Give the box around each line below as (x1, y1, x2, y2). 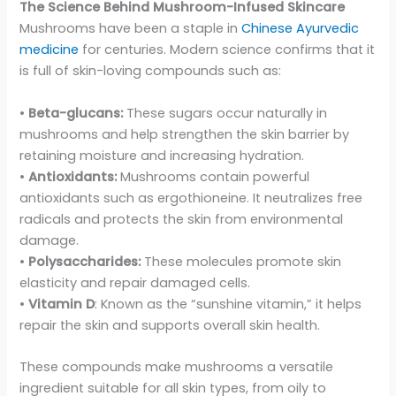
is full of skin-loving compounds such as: (19, 62, 282, 80)
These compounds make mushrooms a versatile (19, 357, 334, 376)
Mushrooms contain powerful (117, 167, 310, 186)
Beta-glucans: (28, 103, 124, 122)
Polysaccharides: (28, 252, 141, 270)
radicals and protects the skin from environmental (19, 209, 344, 228)
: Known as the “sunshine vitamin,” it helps (95, 294, 362, 313)
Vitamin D (28, 294, 95, 313)
